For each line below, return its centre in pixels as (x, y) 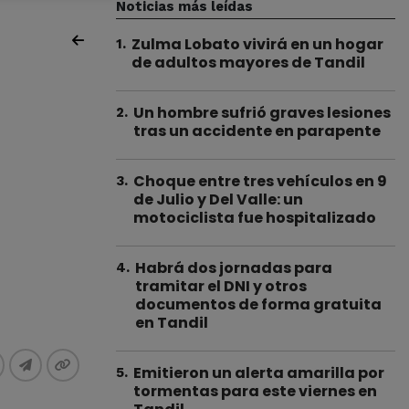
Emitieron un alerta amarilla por (259, 373)
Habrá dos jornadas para (234, 268)
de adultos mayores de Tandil (248, 63)
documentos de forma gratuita (258, 304)
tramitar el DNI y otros (221, 286)
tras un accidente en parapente (257, 131)
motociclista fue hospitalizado (255, 218)
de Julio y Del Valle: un (218, 199)
